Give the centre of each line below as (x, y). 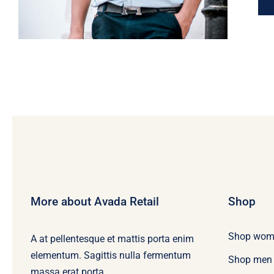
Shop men (250, 260)
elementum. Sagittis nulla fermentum (110, 255)
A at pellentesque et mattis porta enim (112, 239)
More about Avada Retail (94, 201)
